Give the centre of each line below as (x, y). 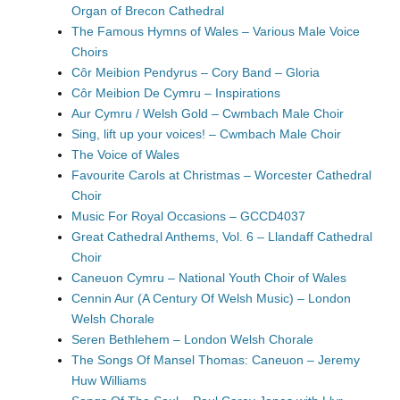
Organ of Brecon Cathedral (148, 11)
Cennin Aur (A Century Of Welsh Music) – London (211, 298)
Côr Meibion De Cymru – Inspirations (176, 93)
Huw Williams (109, 380)
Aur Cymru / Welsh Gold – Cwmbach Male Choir (208, 113)
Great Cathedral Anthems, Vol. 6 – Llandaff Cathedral (222, 237)
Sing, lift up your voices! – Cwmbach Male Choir (206, 134)
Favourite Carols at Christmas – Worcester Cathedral (221, 175)
